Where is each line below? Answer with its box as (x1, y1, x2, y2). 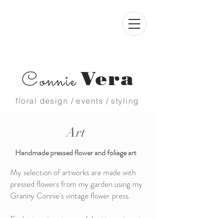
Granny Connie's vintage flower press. (10, 190, 132, 201)
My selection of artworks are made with (10, 166, 136, 178)
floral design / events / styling (16, 96, 139, 106)
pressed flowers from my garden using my (10, 178, 143, 190)
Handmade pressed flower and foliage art (15, 147, 136, 158)
